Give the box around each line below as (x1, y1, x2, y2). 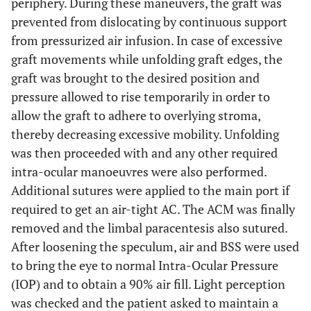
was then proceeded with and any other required (11, 144, 278, 161)
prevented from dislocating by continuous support (11, 13, 287, 30)
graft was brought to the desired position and (11, 69, 260, 86)
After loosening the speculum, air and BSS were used (11, 238, 299, 255)
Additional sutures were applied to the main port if (11, 182, 289, 199)
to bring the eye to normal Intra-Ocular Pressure (11, 257, 278, 274)
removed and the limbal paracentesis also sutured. (11, 219, 287, 236)
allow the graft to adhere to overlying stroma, (11, 107, 260, 124)
